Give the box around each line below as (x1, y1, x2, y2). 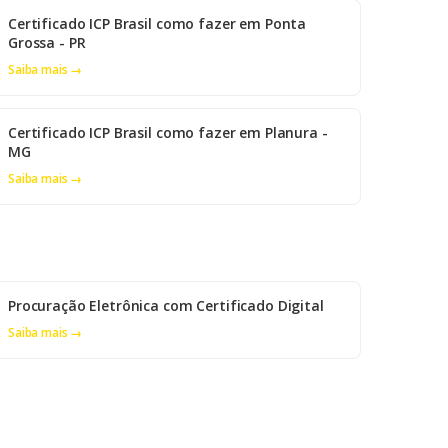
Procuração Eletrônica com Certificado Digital (8, 296, 324, 316)
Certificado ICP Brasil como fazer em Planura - (8, 123, 328, 143)
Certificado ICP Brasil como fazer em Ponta (8, 14, 307, 34)
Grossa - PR (8, 33, 86, 53)
